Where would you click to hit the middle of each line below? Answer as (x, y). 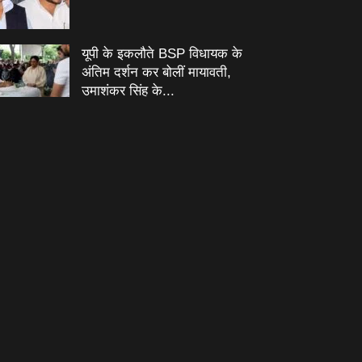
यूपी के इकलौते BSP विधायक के (162, 54)
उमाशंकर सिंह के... (128, 91)
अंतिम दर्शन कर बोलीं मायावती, (156, 72)
